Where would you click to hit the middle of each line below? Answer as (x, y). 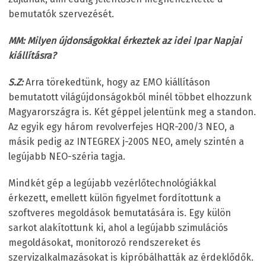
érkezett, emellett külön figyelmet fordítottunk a (115, 198)
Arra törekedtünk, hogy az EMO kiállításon (117, 82)
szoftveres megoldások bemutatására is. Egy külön (120, 213)
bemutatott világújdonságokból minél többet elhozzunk (130, 97)
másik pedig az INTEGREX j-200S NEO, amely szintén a (126, 141)
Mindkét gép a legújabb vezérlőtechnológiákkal (112, 183)
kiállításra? (32, 55)
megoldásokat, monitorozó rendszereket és (104, 242)
